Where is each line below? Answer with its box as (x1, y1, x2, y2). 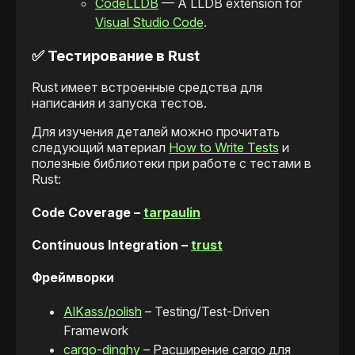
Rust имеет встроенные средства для (32, 79, 262, 96)
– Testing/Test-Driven (142, 303, 269, 320)
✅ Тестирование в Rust (32, 46, 200, 65)
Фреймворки (32, 269, 114, 286)
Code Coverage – (32, 204, 143, 220)
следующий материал (32, 139, 169, 156)
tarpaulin (143, 204, 200, 220)
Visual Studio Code (95, 13, 204, 30)
